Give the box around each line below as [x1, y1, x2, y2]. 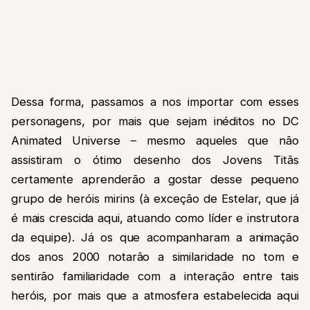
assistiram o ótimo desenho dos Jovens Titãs [11, 153, 299, 167]
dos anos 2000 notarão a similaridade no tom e [11, 250, 299, 264]
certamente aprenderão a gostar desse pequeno [11, 172, 299, 187]
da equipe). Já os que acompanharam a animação [11, 230, 299, 245]
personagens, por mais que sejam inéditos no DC [11, 114, 299, 129]
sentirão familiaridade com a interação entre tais [11, 269, 299, 284]
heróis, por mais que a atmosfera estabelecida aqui [11, 289, 299, 303]
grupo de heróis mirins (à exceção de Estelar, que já [11, 192, 299, 206]
